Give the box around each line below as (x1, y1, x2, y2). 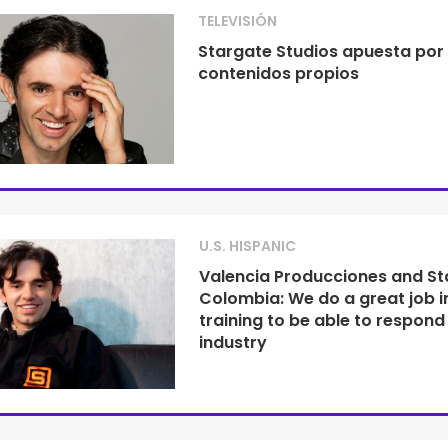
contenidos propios (198, 62, 360, 85)
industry (198, 331, 267, 354)
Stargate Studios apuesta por (198, 40, 445, 63)
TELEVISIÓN (198, 11, 278, 31)
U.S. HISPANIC (198, 236, 296, 256)
